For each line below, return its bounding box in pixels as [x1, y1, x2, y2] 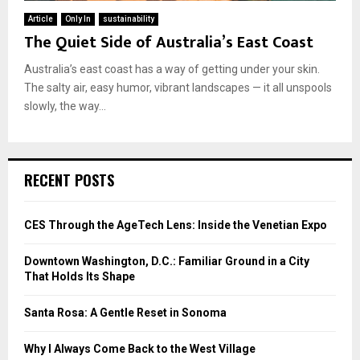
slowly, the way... [24, 99, 106, 112]
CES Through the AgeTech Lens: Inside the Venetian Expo [24, 218, 327, 231]
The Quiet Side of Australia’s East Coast [24, 28, 313, 56]
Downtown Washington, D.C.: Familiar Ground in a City [24, 254, 309, 268]
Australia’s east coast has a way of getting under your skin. [24, 62, 320, 76]
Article [28, 14, 53, 23]
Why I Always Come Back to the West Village [24, 342, 256, 355]
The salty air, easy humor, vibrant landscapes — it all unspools [24, 80, 332, 94]
